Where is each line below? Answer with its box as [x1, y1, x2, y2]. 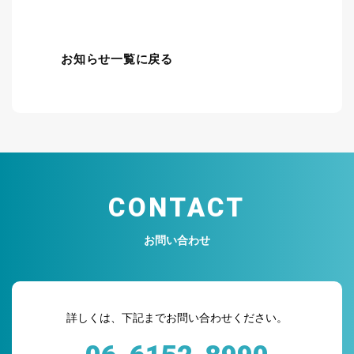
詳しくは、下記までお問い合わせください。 [66, 311, 288, 324]
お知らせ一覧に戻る [61, 52, 173, 66]
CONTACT [108, 192, 246, 223]
